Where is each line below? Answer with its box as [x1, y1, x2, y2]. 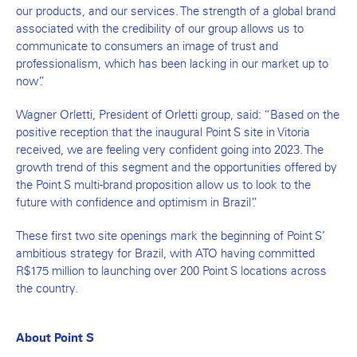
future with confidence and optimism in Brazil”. [16, 194, 256, 210]
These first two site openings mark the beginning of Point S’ [16, 228, 325, 243]
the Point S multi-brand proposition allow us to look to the [16, 177, 311, 192]
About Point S [16, 331, 94, 345]
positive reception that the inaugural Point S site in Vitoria [16, 124, 310, 139]
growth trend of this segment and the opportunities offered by [16, 159, 337, 175]
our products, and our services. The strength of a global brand [16, 3, 335, 18]
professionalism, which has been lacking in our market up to [16, 56, 328, 71]
